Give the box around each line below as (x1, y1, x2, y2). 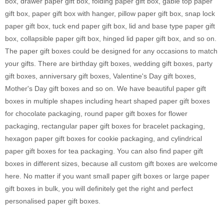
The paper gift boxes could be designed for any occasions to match (5, 47, 217, 55)
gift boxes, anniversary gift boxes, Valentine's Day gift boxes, (5, 72, 196, 80)
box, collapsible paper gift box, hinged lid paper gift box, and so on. (5, 34, 216, 42)
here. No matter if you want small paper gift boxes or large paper (5, 172, 209, 180)
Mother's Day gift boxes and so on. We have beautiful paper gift (5, 84, 206, 92)
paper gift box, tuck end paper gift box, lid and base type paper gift (5, 22, 215, 30)
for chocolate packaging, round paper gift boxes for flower (5, 109, 187, 117)
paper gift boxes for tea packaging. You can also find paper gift (5, 147, 203, 155)
